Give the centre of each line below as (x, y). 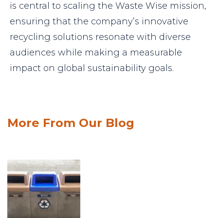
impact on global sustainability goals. (92, 68)
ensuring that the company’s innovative (99, 22)
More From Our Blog (71, 123)
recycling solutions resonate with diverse (100, 37)
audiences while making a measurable (96, 53)
